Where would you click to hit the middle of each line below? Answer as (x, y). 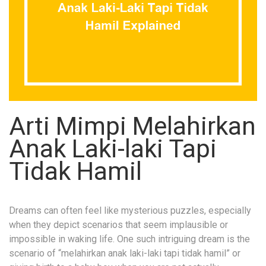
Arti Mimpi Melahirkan (132, 126)
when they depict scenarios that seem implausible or (118, 224)
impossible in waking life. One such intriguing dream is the (129, 239)
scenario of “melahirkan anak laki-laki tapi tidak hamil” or (125, 253)
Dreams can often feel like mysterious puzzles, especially (130, 210)
